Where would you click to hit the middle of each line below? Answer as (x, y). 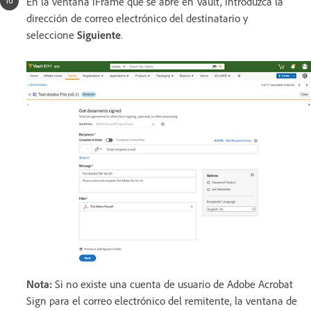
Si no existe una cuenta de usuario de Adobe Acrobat (173, 284)
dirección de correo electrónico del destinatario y (137, 18)
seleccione (52, 34)
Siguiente (99, 34)
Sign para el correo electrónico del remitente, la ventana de (162, 300)
